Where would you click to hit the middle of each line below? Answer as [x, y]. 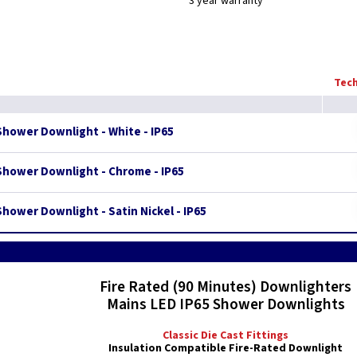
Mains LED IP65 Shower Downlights [226, 304]
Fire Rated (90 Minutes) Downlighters [226, 287]
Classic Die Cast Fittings [226, 335]
